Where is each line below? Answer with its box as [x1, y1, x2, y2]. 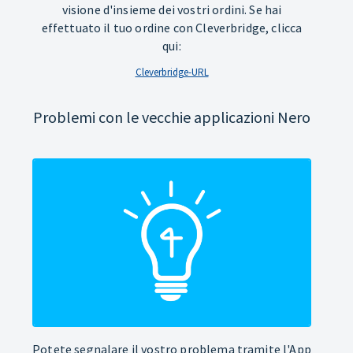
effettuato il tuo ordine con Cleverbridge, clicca [41, 19, 303, 35]
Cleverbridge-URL [135, 65, 209, 79]
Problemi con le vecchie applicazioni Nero [33, 106, 310, 127]
